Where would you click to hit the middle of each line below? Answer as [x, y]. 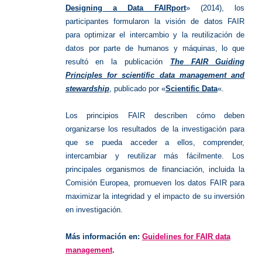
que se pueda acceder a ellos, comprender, [155, 142]
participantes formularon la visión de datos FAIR [155, 21]
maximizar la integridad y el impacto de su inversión [155, 196]
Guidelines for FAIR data [186, 236]
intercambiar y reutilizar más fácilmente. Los [155, 156]
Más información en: [102, 236]
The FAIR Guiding [207, 61]
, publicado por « [137, 88]
